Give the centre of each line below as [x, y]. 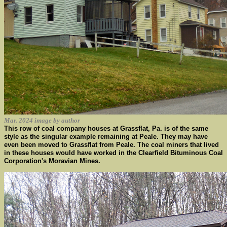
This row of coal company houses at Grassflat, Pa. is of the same [106, 128]
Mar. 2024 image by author [42, 120]
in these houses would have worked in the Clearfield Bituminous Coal [113, 153]
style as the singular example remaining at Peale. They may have [106, 137]
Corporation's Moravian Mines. [52, 161]
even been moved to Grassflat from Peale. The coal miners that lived [111, 145]
